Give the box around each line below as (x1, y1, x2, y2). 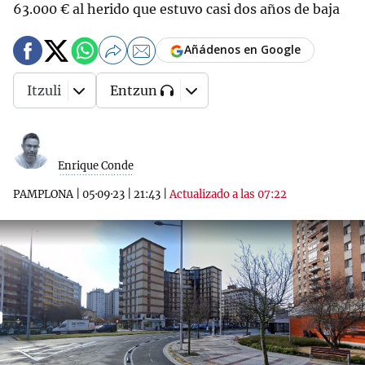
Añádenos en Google (184, 42, 301, 58)
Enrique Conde (58, 159, 134, 173)
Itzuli (27, 82, 61, 99)
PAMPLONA (13, 187, 73, 201)
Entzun (110, 82, 157, 99)
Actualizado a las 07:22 (169, 187, 287, 201)
